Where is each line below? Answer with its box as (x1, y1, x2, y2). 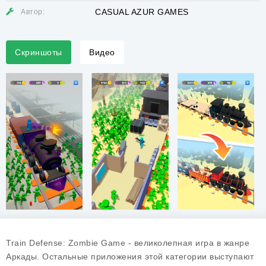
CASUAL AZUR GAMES (95, 7, 189, 17)
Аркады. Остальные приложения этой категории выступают (6, 252, 254, 261)
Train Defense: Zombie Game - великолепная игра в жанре (6, 238, 249, 248)
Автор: (21, 8, 45, 16)
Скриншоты (15, 47, 62, 57)
